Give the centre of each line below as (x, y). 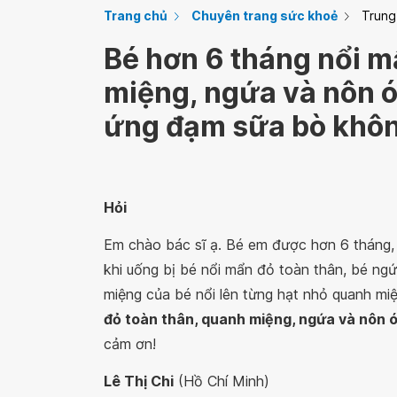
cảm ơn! (130, 344)
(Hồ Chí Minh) (222, 381)
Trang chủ (136, 16)
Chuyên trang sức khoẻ (265, 16)
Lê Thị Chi (139, 381)
